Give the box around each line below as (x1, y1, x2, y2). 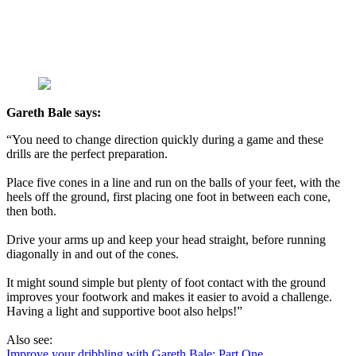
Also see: (6, 333, 52, 347)
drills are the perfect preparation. (6, 147, 168, 161)
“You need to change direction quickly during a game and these (6, 133, 323, 147)
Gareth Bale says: (6, 106, 101, 120)
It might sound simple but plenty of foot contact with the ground (6, 276, 326, 290)
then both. (6, 204, 56, 219)
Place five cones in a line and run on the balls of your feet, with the (6, 176, 340, 190)
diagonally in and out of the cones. (6, 247, 179, 261)
